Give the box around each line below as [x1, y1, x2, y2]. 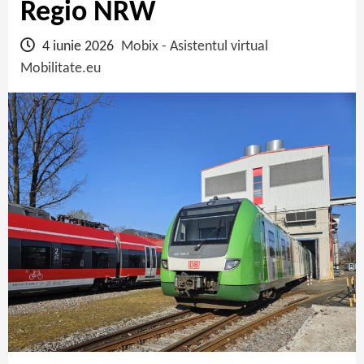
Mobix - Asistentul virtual [121, 38, 268, 54]
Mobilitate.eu [20, 60, 101, 76]
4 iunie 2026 [39, 38, 117, 54]
